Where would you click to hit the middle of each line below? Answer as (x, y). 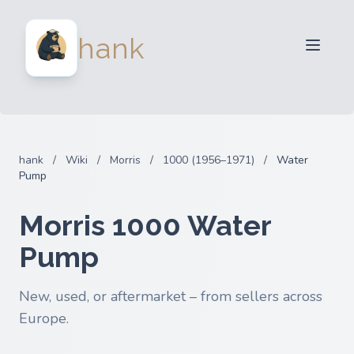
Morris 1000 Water (145, 225)
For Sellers (183, 21)
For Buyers (183, 51)
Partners (183, 81)
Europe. (44, 318)
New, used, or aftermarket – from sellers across (171, 296)
